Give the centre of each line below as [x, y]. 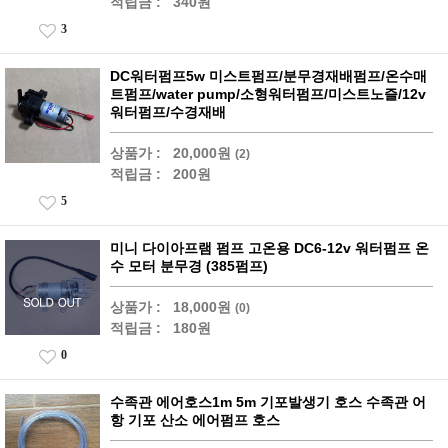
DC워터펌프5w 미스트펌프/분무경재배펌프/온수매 [268, 76]
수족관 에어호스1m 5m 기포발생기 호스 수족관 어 [268, 402]
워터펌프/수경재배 [168, 112]
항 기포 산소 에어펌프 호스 [195, 420]
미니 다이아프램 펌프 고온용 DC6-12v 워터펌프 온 [269, 248]
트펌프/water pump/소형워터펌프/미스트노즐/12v [268, 94]
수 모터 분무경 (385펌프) [189, 266]
